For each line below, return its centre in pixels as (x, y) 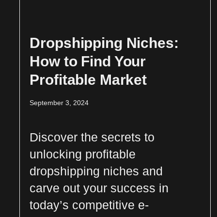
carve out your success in (99, 188)
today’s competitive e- (89, 205)
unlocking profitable (83, 154)
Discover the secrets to (92, 137)
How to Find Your (88, 61)
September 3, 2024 (59, 102)
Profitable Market (88, 79)
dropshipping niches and (96, 171)
